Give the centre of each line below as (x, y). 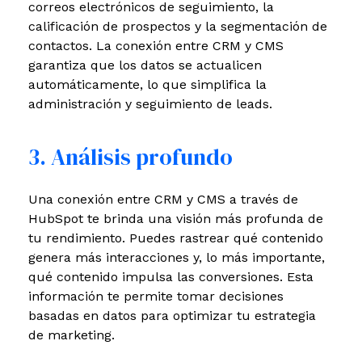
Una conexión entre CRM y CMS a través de (163, 200)
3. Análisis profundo (130, 156)
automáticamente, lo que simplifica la (147, 84)
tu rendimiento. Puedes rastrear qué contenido (176, 238)
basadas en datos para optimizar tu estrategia (172, 316)
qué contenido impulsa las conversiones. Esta (171, 277)
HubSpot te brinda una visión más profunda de (176, 219)
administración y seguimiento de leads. (150, 103)
